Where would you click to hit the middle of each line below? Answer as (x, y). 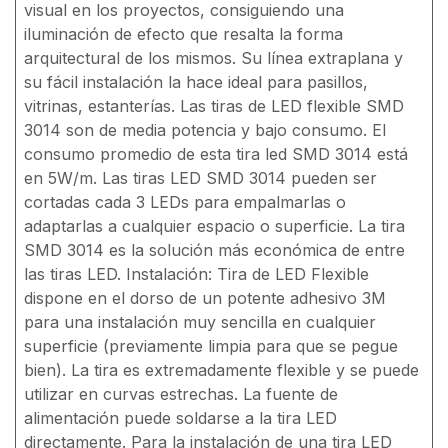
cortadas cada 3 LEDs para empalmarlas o (185, 201)
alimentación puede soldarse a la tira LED (180, 417)
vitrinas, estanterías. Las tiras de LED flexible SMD (214, 105)
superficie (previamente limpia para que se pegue (211, 345)
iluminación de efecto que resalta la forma (183, 33)
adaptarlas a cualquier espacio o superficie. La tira (214, 225)
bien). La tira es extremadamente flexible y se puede (221, 369)
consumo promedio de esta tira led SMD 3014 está (216, 153)
